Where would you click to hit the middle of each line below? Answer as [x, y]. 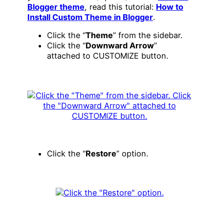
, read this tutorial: [120, 7]
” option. [132, 154]
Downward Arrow [120, 46]
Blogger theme [56, 7]
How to [170, 7]
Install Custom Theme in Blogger [90, 17]
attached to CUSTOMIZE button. [108, 56]
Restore [101, 154]
